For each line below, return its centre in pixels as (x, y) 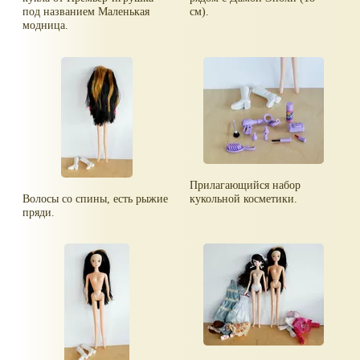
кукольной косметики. (244, 199)
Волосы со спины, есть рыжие (96, 199)
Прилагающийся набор (245, 185)
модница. (46, 25)
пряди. (39, 213)
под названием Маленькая (86, 12)
